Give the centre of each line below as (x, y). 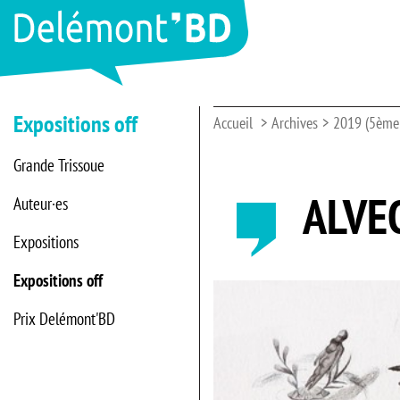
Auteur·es (41, 204)
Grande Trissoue (59, 165)
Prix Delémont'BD (64, 319)
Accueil (233, 123)
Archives (295, 123)
